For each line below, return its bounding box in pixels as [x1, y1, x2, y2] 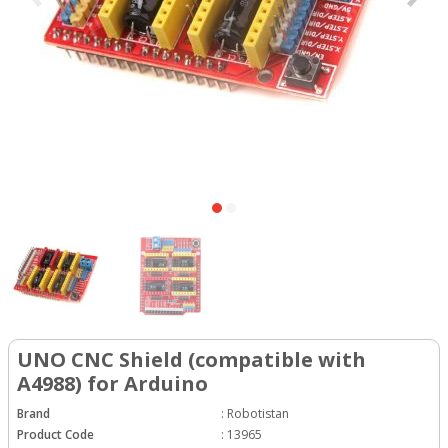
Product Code [17, 425, 94, 443]
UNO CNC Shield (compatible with [17, 345, 366, 373]
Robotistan [227, 404, 289, 422]
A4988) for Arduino [17, 369, 208, 397]
